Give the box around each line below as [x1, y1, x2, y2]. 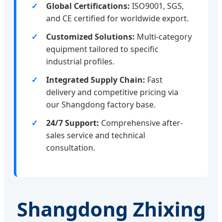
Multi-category [135, 31, 192, 42]
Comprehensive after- [99, 117, 183, 128]
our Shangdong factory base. [46, 99, 156, 110]
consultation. [46, 142, 95, 153]
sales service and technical [46, 130, 145, 141]
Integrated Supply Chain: [46, 74, 145, 85]
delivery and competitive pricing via [46, 87, 178, 98]
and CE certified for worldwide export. [46, 13, 189, 24]
